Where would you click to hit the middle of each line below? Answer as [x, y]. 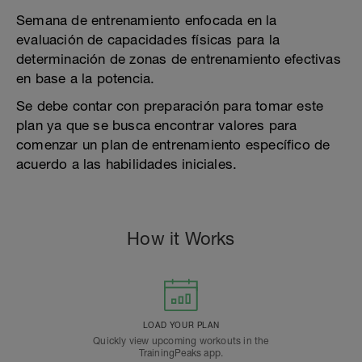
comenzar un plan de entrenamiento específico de [173, 145]
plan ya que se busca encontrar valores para [157, 125]
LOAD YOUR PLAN [181, 325]
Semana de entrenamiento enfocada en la [147, 20]
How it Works [181, 238]
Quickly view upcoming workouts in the [181, 341]
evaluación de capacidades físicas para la [148, 40]
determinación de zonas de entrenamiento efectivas [179, 59]
